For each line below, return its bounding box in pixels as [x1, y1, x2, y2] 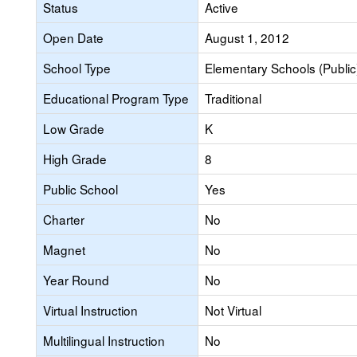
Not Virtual [205, 301, 261, 319]
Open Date [43, 29, 104, 46]
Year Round [43, 271, 109, 288]
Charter [43, 210, 84, 228]
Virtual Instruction [43, 301, 138, 319]
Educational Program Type [43, 89, 189, 107]
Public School [43, 180, 118, 198]
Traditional [205, 89, 261, 107]
